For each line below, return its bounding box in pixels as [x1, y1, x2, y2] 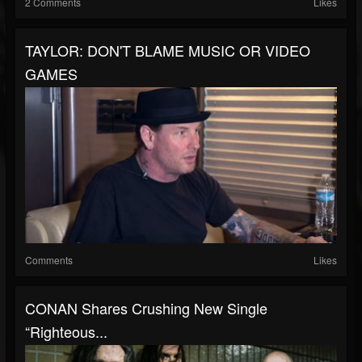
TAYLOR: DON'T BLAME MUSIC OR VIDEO [25, 39, 310, 61]
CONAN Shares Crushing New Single [25, 297, 267, 318]
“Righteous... [25, 320, 107, 342]
